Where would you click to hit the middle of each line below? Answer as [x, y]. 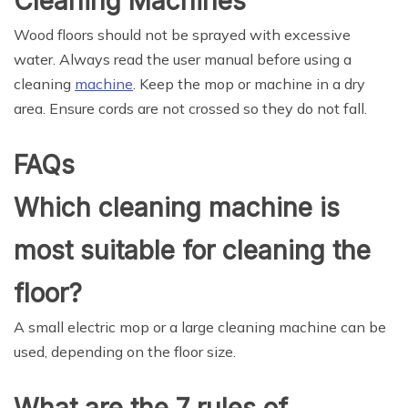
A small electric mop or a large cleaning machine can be [200, 327]
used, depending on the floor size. [125, 352]
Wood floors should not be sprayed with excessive [182, 35]
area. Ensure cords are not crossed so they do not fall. [190, 108]
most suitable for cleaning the [192, 250]
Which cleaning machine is [177, 208]
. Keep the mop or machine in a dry [249, 84]
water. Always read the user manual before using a [183, 59]
